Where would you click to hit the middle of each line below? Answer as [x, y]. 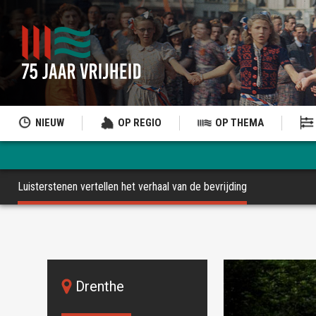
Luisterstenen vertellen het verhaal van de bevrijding [132, 187]
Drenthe [100, 286]
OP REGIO [140, 123]
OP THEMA [239, 123]
